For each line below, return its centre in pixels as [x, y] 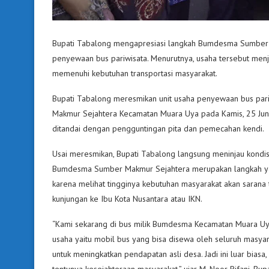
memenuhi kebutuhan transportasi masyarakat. [135, 73]
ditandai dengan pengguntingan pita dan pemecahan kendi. [158, 128]
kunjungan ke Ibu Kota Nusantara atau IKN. [127, 198]
